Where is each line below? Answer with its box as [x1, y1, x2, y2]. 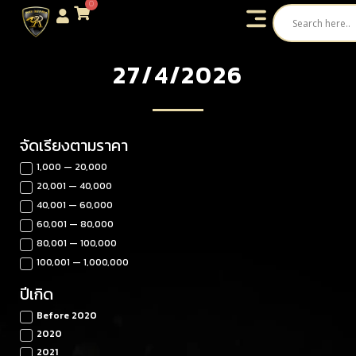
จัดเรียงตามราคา [20, 133, 128, 157]
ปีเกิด [20, 281, 53, 306]
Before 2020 [37, 308, 97, 323]
